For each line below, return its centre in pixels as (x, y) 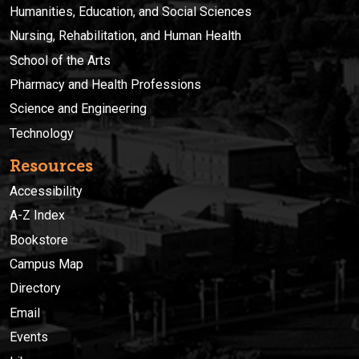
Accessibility (46, 191)
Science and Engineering (78, 109)
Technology (42, 133)
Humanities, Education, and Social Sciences (131, 11)
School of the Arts (60, 60)
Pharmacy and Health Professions (105, 85)
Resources (51, 165)
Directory (35, 288)
